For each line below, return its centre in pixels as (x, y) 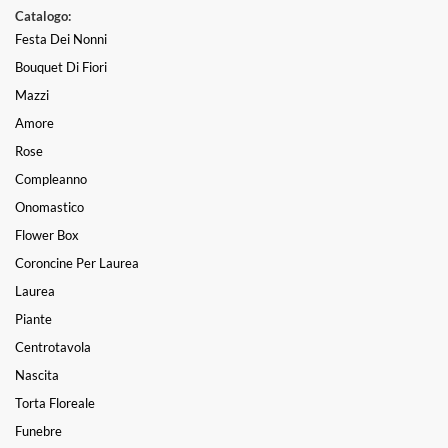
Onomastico (49, 206)
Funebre (38, 430)
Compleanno (51, 178)
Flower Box (47, 234)
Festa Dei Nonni (61, 38)
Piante (33, 318)
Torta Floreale (55, 402)
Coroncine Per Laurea (77, 262)
